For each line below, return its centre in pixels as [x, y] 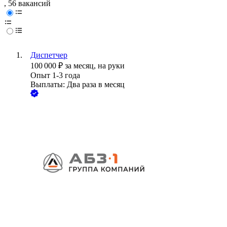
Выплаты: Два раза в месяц [78, 85]
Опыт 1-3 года [55, 75]
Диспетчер [49, 55]
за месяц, [81, 66]
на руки [111, 66]
